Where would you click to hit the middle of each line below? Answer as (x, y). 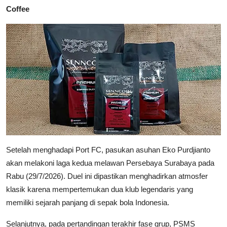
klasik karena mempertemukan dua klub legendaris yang (100, 189)
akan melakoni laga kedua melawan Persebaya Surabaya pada (110, 163)
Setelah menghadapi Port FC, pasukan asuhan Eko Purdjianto (108, 149)
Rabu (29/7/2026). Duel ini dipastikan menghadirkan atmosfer (107, 176)
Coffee (18, 9)
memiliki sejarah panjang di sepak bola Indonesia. (88, 202)
